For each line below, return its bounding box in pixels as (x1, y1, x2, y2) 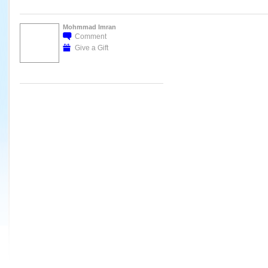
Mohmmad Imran (62, 23, 116, 31)
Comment (74, 32, 106, 40)
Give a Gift (74, 43, 108, 51)
